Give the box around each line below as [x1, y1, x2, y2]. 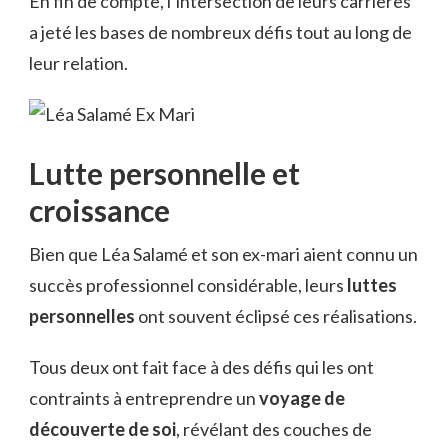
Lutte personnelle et [29, 154, 300, 191]
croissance [29, 191, 170, 228]
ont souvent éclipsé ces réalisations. [135, 304, 417, 327]
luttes [347, 273, 397, 296]
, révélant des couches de [176, 417, 372, 440]
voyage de [259, 386, 345, 409]
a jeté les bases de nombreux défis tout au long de [29, 20, 412, 43]
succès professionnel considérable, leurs [29, 273, 347, 296]
